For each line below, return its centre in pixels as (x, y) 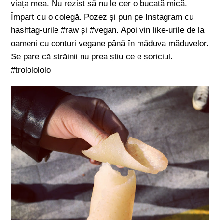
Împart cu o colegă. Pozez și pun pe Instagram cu (102, 17)
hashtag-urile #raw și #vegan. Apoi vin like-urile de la (108, 30)
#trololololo (31, 70)
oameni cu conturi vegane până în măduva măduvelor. (110, 43)
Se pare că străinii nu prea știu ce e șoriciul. (92, 57)
